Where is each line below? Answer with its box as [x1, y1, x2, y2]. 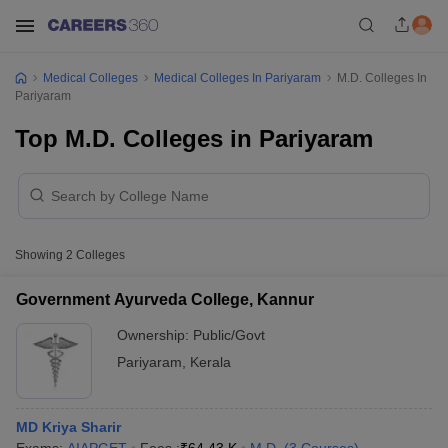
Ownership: [117, 327, 193, 343]
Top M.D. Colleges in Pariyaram [15, 125, 373, 152]
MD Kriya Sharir [16, 419, 121, 435]
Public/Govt [193, 327, 265, 343]
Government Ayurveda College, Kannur [16, 291, 314, 308]
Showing [15, 248, 66, 262]
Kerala [190, 354, 231, 370]
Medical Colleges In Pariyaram [154, 71, 321, 85]
